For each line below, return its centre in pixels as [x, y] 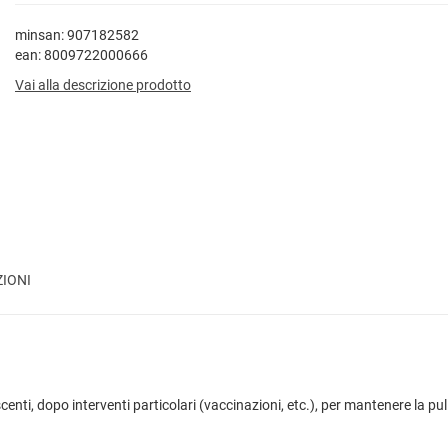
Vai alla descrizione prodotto [103, 85]
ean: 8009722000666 [81, 55]
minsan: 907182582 [77, 35]
